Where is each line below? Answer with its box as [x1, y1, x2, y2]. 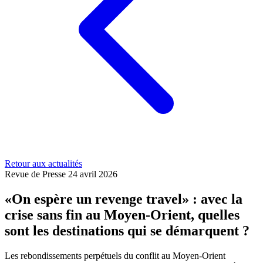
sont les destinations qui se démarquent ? [5, 222, 249, 238]
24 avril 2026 [68, 169, 117, 179]
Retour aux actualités [5, 159, 82, 168]
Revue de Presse [5, 169, 68, 179]
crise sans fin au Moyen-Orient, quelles [5, 207, 240, 222]
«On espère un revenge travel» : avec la [5, 191, 242, 207]
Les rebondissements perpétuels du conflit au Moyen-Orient [5, 250, 225, 261]
